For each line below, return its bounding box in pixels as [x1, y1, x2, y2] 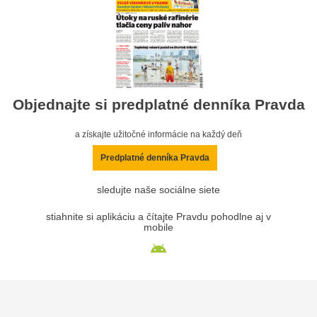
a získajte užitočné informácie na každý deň [75, 129, 242, 139]
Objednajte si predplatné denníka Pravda [12, 96, 305, 113]
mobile [144, 221, 173, 233]
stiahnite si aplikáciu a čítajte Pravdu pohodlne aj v [46, 211, 271, 222]
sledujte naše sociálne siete [97, 184, 220, 195]
